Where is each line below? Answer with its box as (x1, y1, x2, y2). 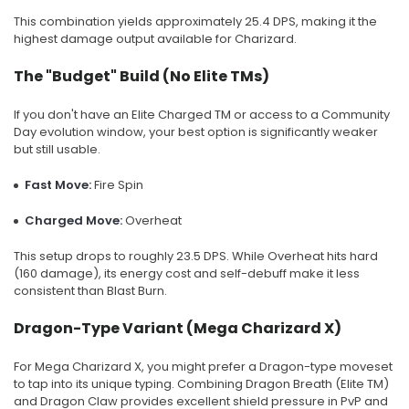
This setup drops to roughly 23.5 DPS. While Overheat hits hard (14, 246, 378, 265)
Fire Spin (91, 175, 143, 194)
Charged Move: (25, 211, 122, 229)
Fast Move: (25, 175, 91, 194)
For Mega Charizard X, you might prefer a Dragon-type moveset (14, 357, 393, 375)
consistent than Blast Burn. (14, 281, 167, 299)
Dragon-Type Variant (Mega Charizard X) (14, 317, 341, 339)
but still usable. (14, 140, 100, 158)
